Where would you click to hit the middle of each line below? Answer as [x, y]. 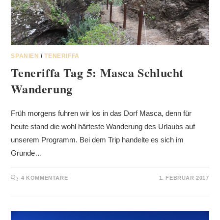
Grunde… [27, 153]
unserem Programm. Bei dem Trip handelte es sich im [97, 140]
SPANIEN [25, 56]
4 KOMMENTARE [45, 178]
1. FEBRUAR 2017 [184, 178]
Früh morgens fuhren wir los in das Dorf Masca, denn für [101, 113]
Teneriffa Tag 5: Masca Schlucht [97, 73]
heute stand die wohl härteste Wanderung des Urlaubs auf [103, 127]
